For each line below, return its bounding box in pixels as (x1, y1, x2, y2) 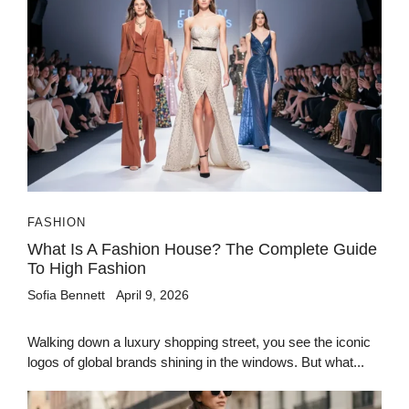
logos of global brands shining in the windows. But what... (27, 353, 364, 370)
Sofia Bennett (27, 287, 105, 302)
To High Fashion (27, 258, 146, 278)
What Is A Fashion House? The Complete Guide (27, 239, 377, 258)
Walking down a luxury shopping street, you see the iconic (27, 333, 371, 350)
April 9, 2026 (116, 287, 189, 302)
